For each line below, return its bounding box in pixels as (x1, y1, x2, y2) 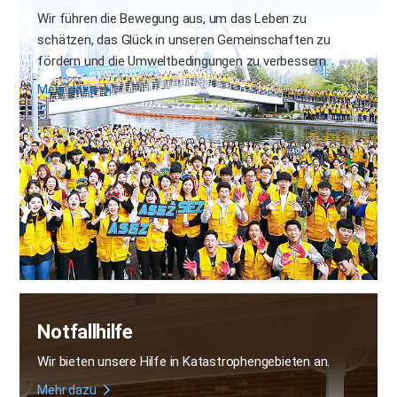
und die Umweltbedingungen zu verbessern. (83, 53, 329, 70)
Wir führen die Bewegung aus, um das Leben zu (37, 11, 307, 27)
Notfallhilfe (37, 321, 133, 344)
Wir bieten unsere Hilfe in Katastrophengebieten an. (37, 354, 331, 370)
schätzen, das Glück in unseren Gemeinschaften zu (37, 32, 331, 49)
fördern (37, 53, 84, 70)
